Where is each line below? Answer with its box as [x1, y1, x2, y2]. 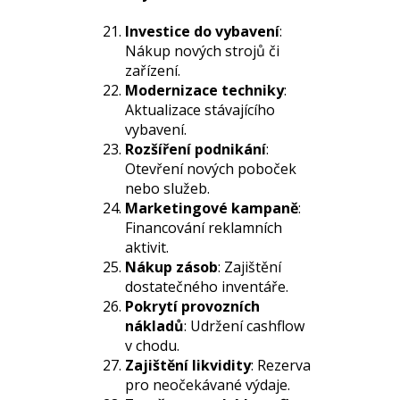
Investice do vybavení [125, 21, 279, 41]
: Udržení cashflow [184, 316, 304, 336]
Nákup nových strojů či [125, 41, 279, 61]
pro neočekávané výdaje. [125, 375, 290, 395]
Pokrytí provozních [125, 296, 260, 316]
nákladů [125, 316, 184, 336]
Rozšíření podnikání [125, 139, 266, 159]
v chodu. [125, 336, 179, 355]
